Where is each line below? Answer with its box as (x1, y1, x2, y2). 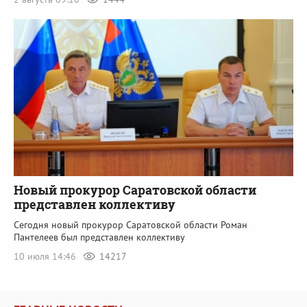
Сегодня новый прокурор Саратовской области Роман (14, 219, 247, 232)
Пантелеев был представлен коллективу (14, 231, 185, 244)
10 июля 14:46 (14, 250, 79, 263)
